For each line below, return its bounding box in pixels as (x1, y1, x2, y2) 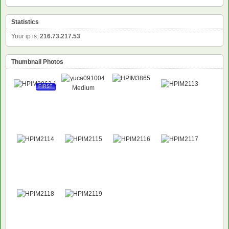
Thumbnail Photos (11, 58, 63, 66)
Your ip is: (11, 33, 40, 40)
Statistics (11, 18, 39, 26)
